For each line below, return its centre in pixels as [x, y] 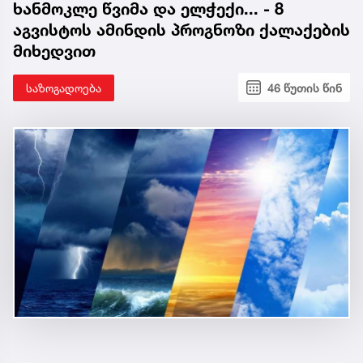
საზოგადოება [64, 88]
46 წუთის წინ [305, 88]
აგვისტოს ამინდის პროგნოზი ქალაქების [181, 30]
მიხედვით [54, 51]
